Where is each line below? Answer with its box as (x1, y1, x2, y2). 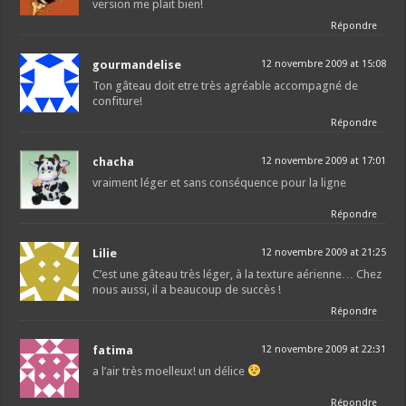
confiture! (92, 93, 143, 108)
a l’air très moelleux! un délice (92, 363, 248, 378)
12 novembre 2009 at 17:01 (260, 154, 386, 167)
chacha (92, 154, 135, 169)
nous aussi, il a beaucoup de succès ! (92, 282, 282, 296)
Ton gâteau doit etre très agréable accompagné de (92, 78, 359, 92)
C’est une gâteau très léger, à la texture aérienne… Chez (92, 266, 382, 281)
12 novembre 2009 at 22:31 (260, 343, 386, 355)
